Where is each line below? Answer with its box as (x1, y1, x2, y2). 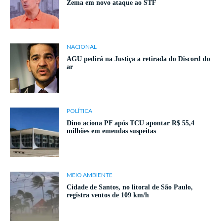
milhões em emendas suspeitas (67, 127, 156, 135)
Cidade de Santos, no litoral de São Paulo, (67, 184, 193, 191)
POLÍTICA (67, 107, 92, 115)
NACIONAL (67, 43, 97, 51)
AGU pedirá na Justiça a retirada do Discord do (67, 55, 210, 63)
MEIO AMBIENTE (67, 171, 112, 179)
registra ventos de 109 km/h (67, 191, 149, 199)
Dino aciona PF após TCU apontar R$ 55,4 (67, 119, 194, 127)
